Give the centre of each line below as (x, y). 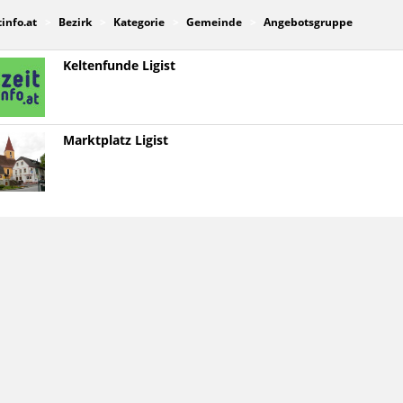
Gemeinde (214, 22)
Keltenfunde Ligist (119, 66)
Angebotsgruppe (308, 22)
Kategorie (139, 22)
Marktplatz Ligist (115, 141)
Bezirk (75, 22)
